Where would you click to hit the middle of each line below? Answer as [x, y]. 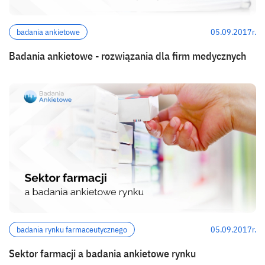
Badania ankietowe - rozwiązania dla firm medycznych [127, 56]
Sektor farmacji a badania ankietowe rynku [102, 253]
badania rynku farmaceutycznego [72, 230]
